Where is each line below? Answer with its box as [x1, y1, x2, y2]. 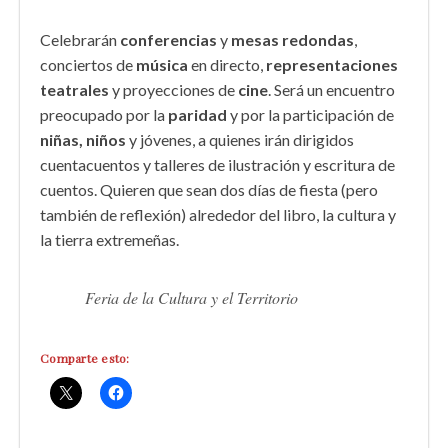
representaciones [266, 55, 398, 74]
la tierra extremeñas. [40, 230, 179, 249]
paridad [168, 105, 227, 124]
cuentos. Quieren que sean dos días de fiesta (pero [40, 180, 378, 199]
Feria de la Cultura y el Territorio [85, 287, 298, 308]
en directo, [188, 55, 266, 74]
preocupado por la [40, 105, 168, 124]
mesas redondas [231, 30, 354, 49]
